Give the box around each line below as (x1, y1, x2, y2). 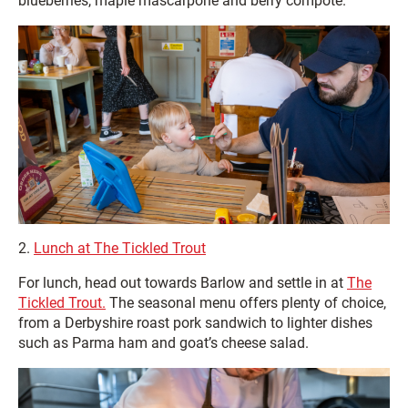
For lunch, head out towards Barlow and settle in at (18, 273, 347, 291)
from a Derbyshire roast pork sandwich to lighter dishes (18, 313, 372, 331)
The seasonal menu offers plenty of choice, (106, 293, 386, 311)
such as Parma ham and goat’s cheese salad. (18, 333, 309, 352)
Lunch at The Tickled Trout (34, 239, 206, 257)
